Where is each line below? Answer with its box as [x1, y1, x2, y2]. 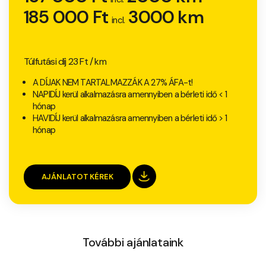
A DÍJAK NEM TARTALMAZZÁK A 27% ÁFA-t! [33, 77, 193, 89]
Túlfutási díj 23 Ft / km [24, 55, 106, 68]
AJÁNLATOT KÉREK [41, 172, 113, 182]
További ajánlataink [82, 235, 184, 251]
